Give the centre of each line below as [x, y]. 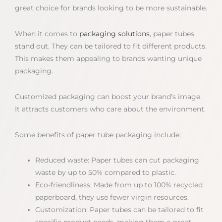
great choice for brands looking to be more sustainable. [111, 8]
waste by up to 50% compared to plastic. [106, 173]
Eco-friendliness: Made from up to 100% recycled [119, 185]
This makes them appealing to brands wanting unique [108, 58]
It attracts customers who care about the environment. [110, 109]
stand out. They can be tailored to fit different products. [111, 46]
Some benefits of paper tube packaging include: [98, 135]
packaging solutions [114, 33]
